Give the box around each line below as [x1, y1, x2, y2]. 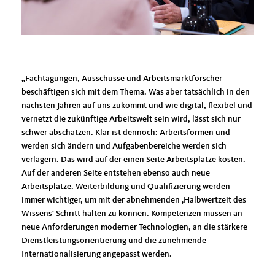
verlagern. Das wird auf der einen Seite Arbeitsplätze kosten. [21, 155, 246, 164]
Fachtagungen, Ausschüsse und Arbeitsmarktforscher [21, 74, 222, 83]
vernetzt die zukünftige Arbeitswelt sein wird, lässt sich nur [21, 115, 241, 123]
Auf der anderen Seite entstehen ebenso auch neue [21, 169, 210, 177]
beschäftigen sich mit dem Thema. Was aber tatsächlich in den [21, 88, 250, 96]
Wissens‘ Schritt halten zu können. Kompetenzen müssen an [21, 209, 242, 218]
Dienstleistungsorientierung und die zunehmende [21, 236, 206, 245]
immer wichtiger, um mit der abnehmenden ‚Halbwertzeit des [21, 196, 246, 204]
